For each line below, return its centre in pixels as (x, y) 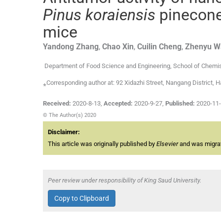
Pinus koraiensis (99, 15)
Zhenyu (198, 46)
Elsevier (167, 144)
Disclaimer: (64, 132)
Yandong (58, 46)
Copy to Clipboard (82, 198)
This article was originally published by (102, 144)
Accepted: (118, 104)
